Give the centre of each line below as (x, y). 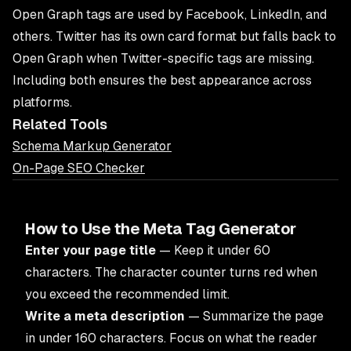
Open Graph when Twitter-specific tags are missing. (163, 58)
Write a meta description (105, 316)
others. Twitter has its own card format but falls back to (174, 36)
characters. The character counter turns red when (171, 272)
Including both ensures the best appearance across (162, 80)
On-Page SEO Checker (79, 168)
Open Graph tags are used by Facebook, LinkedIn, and (170, 14)
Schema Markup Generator (92, 146)
